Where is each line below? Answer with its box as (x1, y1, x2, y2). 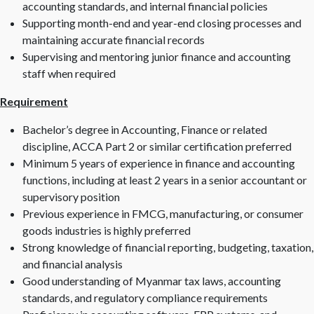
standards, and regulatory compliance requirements (22, 291, 268, 304)
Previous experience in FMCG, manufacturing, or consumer (22, 207, 303, 220)
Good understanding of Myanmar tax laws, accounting (22, 274, 281, 287)
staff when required (22, 67, 116, 80)
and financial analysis (22, 257, 123, 271)
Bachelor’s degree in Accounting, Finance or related (22, 123, 267, 136)
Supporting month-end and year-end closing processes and (22, 16, 301, 29)
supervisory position (22, 190, 120, 203)
